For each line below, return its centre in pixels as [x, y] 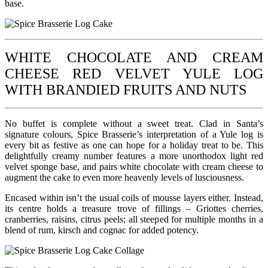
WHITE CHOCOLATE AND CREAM [134, 57]
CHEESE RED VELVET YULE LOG [134, 73]
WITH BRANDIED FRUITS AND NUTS [126, 89]
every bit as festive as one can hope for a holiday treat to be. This [134, 145]
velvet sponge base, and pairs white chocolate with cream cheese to [134, 166]
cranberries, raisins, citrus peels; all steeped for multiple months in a [134, 219]
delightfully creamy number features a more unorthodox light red [134, 156]
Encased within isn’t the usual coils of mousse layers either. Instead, [134, 197]
